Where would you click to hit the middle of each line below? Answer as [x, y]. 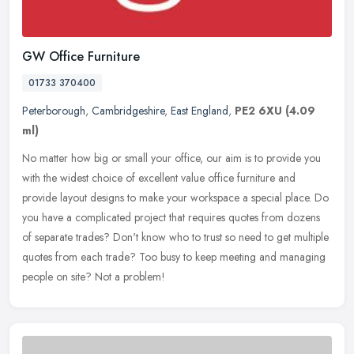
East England [200, 110]
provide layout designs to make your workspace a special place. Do [175, 197]
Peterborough [54, 110]
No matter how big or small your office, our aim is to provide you [171, 158]
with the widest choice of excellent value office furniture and [159, 177]
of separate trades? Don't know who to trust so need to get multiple [175, 237]
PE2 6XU [258, 110]
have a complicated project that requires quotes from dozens [181, 217]
